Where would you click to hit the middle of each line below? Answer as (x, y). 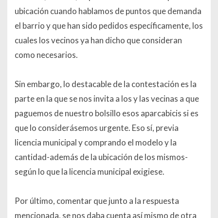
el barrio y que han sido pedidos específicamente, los (109, 26)
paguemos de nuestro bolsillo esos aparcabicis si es (107, 113)
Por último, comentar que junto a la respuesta (97, 201)
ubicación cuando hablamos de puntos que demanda (108, 11)
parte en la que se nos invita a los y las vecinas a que (107, 99)
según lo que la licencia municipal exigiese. (90, 172)
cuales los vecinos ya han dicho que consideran (98, 40)
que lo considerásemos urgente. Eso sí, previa (97, 128)
